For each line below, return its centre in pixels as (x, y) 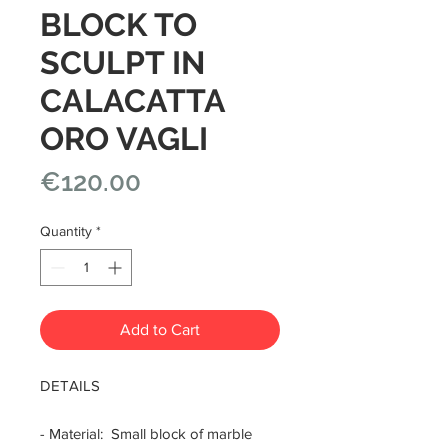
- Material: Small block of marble (148, 434)
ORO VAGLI (124, 139)
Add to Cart (160, 330)
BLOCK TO (118, 25)
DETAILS (70, 386)
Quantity (66, 231)
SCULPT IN (122, 63)
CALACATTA (132, 101)
